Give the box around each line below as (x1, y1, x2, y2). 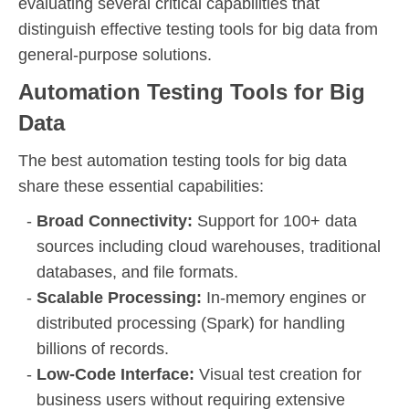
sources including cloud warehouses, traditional (37, 236, 381, 256)
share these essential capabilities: (18, 176, 264, 195)
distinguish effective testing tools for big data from (18, 19, 378, 38)
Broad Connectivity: (37, 211, 197, 230)
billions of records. (37, 339, 169, 358)
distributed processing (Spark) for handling (37, 313, 345, 332)
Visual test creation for (199, 364, 362, 383)
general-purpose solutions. (18, 45, 212, 64)
